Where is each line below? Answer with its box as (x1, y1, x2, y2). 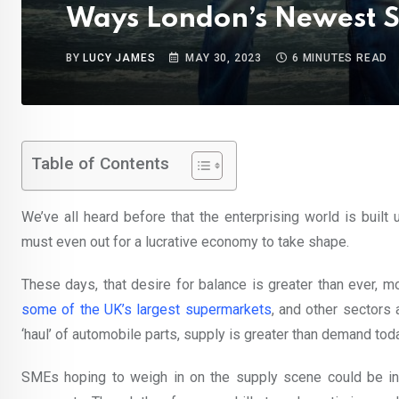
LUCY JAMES (83, 52, 156, 64)
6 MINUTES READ (292, 52, 388, 64)
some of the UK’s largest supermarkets (21, 301, 272, 318)
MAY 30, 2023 (185, 52, 263, 64)
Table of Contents (31, 153, 169, 175)
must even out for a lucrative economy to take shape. (21, 233, 349, 250)
